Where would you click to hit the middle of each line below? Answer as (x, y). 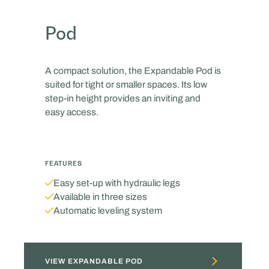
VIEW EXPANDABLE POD (94, 261)
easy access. (71, 112)
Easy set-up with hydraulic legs (116, 183)
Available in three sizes (100, 197)
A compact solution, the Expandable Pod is (133, 70)
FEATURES (63, 163)
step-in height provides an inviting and (122, 98)
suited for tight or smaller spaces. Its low (126, 84)
